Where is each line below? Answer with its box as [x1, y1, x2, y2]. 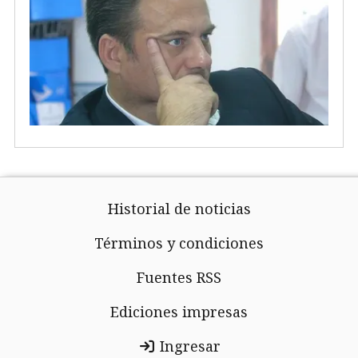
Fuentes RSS [137, 268, 221, 287]
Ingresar [155, 336, 221, 356]
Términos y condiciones [94, 233, 264, 253]
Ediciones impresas [110, 302, 248, 321]
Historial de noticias [107, 199, 251, 218]
